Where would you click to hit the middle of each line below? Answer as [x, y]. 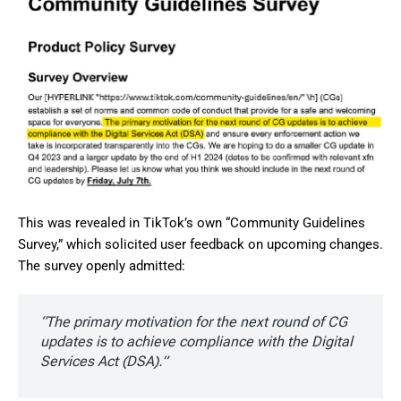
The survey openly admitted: [102, 266]
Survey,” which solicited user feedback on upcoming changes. [200, 245]
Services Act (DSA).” [104, 362]
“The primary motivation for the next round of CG [194, 322]
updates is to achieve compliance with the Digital [196, 342]
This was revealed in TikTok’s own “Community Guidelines [192, 223]
